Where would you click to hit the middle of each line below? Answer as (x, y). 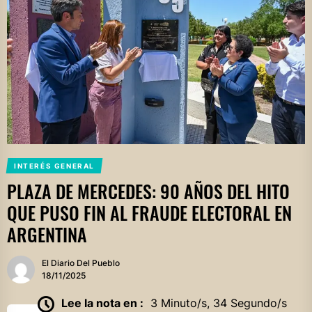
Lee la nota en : (102, 303)
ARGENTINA (47, 235)
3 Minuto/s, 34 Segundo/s (218, 303)
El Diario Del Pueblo (81, 263)
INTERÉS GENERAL (54, 166)
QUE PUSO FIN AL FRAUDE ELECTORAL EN (149, 213)
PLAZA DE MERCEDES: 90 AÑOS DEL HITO (148, 192)
